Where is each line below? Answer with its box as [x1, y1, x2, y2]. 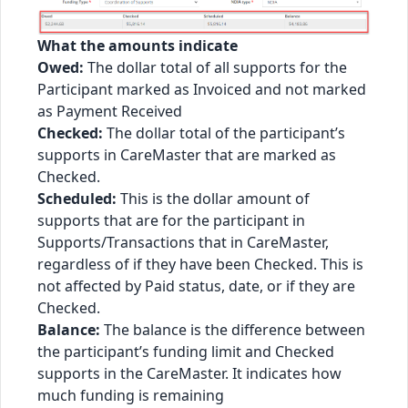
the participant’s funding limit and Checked [37, 342, 334, 362]
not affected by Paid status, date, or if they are [37, 276, 355, 297]
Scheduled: [37, 189, 117, 209]
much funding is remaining [37, 385, 224, 406]
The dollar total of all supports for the [84, 57, 347, 78]
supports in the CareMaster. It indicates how [37, 363, 342, 384]
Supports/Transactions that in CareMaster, [37, 232, 329, 253]
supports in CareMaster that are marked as [37, 145, 336, 166]
